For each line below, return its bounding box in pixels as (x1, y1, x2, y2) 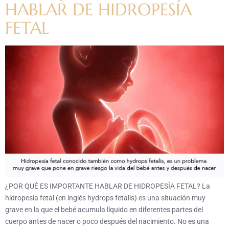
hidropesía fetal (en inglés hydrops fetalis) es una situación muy (5, 194, 205, 202)
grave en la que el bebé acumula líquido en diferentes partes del (5, 205, 203, 214)
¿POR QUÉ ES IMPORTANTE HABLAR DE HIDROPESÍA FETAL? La (5, 182, 210, 191)
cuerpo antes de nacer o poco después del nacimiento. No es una (5, 217, 209, 226)
